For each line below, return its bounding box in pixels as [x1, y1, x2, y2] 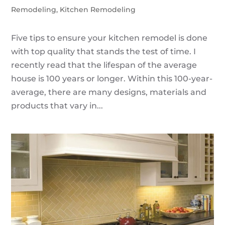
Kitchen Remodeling [60, 5, 136, 15]
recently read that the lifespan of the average [11, 60, 197, 70]
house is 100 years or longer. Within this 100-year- [11, 74, 213, 84]
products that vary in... [11, 101, 103, 111]
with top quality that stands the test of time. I [11, 47, 196, 57]
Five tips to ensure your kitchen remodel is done [11, 33, 208, 43]
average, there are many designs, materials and [11, 87, 207, 97]
